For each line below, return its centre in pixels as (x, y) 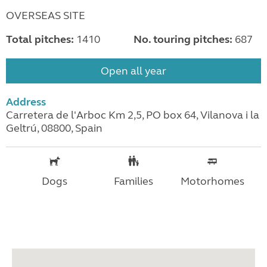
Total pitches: (40, 40)
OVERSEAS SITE (46, 16)
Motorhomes (212, 181)
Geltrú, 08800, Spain (54, 128)
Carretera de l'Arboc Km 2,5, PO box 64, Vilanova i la (133, 115)
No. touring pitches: (183, 40)
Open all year (133, 71)
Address (26, 102)
